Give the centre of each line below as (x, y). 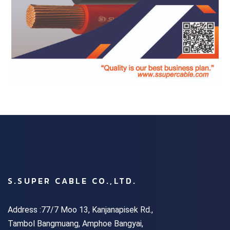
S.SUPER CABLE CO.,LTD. (72, 181)
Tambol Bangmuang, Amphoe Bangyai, (75, 224)
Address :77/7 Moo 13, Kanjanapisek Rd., (80, 210)
